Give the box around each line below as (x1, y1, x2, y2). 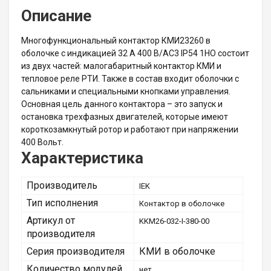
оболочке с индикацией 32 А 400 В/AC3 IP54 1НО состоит (21, 48, 249, 58)
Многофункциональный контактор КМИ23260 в (21, 36, 211, 45)
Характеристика (21, 149, 143, 167)
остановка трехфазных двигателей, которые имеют (21, 112, 228, 122)
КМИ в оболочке (139, 246, 215, 257)
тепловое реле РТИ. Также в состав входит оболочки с (21, 74, 239, 83)
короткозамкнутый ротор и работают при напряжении (21, 125, 238, 134)
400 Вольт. (21, 137, 64, 147)
